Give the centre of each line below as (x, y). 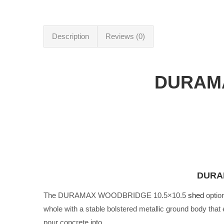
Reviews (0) (125, 36)
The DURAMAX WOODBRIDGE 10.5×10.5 (116, 195)
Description (70, 36)
